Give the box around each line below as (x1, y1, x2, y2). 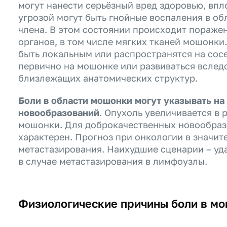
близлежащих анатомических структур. (18, 72, 198, 84)
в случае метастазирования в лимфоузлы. (18, 156, 207, 167)
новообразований (18, 107, 99, 118)
